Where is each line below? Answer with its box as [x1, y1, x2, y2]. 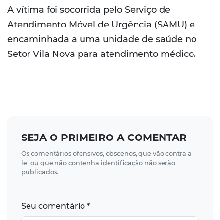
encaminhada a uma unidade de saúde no [7, 34, 196, 45]
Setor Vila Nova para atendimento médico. [7, 49, 196, 60]
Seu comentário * [21, 201, 90, 211]
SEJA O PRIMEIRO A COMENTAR [21, 132, 187, 144]
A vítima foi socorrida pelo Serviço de [7, 4, 170, 16]
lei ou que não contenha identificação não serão [21, 159, 175, 167]
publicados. [21, 168, 58, 176]
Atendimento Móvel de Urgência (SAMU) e [7, 19, 195, 30]
